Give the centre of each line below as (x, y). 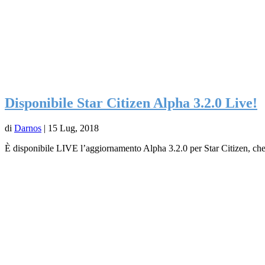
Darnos (28, 128)
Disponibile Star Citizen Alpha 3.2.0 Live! (131, 103)
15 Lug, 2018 (73, 128)
